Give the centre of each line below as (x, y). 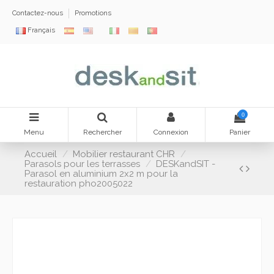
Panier (240, 132)
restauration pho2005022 (79, 183)
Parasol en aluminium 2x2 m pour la (101, 173)
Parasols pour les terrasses (82, 164)
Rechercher (102, 132)
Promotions (93, 13)
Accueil (41, 154)
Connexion (171, 132)
